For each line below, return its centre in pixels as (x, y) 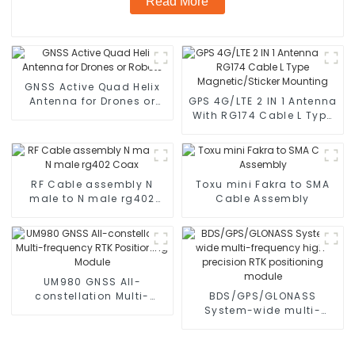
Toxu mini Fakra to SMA (263, 184)
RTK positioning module (263, 338)
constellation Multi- (92, 296)
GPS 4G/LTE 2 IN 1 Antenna (223, 101)
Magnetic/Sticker (263, 129)
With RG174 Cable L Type (263, 115)
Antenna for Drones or (92, 101)
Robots (92, 115)
